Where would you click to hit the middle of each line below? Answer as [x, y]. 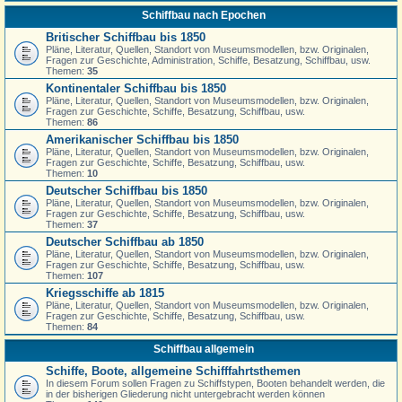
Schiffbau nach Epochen [203, 15]
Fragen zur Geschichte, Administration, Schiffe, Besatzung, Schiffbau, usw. [208, 60]
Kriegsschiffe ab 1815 [105, 293]
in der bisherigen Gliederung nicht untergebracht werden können [185, 394]
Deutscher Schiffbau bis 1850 [127, 191]
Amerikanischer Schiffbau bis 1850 [142, 140]
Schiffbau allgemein [203, 349]
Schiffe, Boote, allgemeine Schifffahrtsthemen [173, 371]
